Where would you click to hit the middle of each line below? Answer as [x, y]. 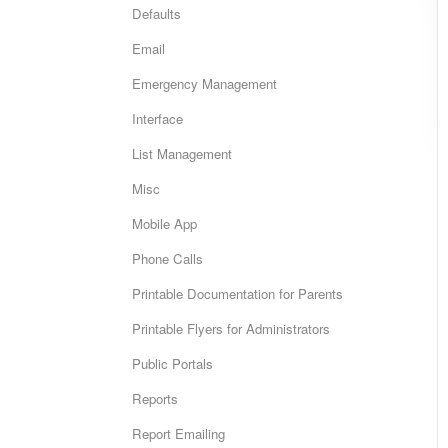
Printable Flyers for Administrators [231, 328]
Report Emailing [178, 433]
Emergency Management [204, 83]
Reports [155, 398]
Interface [157, 118]
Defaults [156, 13]
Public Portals [172, 363]
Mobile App [164, 223]
